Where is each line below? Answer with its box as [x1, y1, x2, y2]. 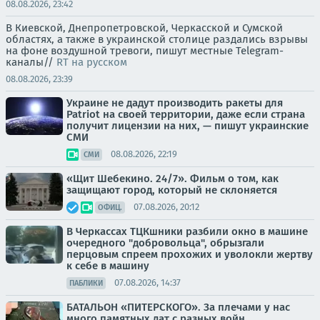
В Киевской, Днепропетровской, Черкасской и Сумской [6, 21, 283, 34]
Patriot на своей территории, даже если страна [66, 107, 305, 121]
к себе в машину [66, 259, 149, 272]
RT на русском [56, 55, 127, 69]
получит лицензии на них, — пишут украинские [66, 119, 309, 132]
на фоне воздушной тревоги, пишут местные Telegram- [6, 44, 284, 57]
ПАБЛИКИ [69, 278, 103, 288]
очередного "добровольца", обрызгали [66, 236, 264, 249]
